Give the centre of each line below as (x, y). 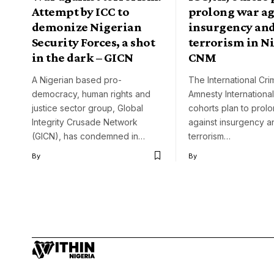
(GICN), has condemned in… (88, 136)
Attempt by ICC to (81, 11)
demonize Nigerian (87, 27)
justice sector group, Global (87, 108)
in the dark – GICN (83, 57)
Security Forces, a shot (94, 42)
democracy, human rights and (91, 94)
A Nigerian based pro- (77, 80)
